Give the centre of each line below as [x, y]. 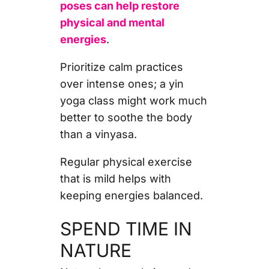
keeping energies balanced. [133, 195]
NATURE [95, 250]
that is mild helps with [115, 178]
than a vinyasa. [100, 134]
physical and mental [112, 22]
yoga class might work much [133, 100]
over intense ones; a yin [122, 83]
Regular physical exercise [126, 162]
